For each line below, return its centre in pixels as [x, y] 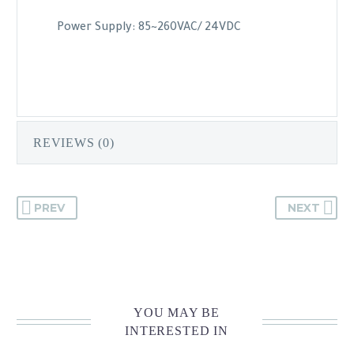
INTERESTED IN [177, 331]
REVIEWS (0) [74, 143]
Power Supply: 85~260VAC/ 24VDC [149, 29]
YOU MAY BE [177, 313]
